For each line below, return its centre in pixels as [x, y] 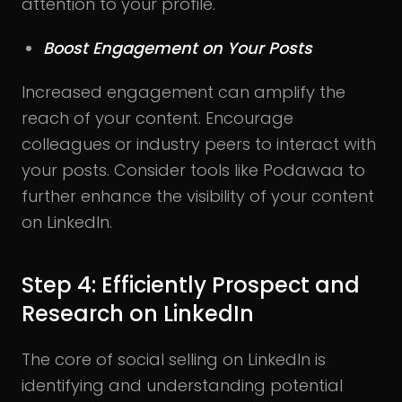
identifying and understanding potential [182, 385]
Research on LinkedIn [138, 313]
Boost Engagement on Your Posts [178, 48]
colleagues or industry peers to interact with [199, 144]
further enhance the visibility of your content [198, 196]
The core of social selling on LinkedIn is [174, 359]
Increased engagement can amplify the [184, 92]
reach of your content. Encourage [157, 118]
